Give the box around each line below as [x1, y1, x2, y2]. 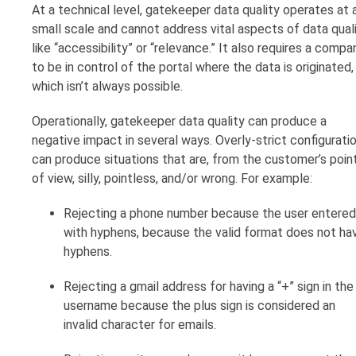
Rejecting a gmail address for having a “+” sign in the [64, 279, 354, 295]
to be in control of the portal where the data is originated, [32, 60, 354, 75]
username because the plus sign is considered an [64, 298, 335, 314]
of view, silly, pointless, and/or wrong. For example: [32, 171, 312, 187]
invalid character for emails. [64, 317, 216, 333]
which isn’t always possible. [32, 79, 183, 95]
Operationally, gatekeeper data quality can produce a [32, 114, 327, 130]
